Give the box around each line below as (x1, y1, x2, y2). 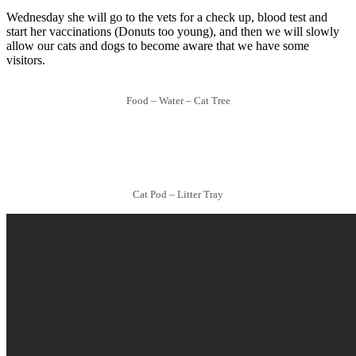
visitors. (6, 52, 45, 67)
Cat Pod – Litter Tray (133, 188, 223, 200)
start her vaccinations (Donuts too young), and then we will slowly (6, 24, 339, 38)
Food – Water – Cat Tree (126, 94, 230, 106)
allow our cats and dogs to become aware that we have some (6, 38, 309, 52)
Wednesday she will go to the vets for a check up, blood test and (6, 10, 327, 24)
